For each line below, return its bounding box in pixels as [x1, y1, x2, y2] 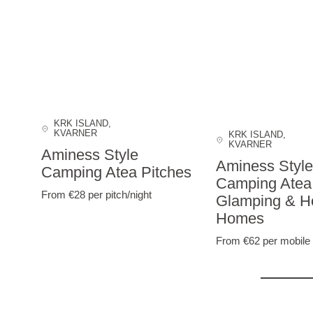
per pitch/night [87, 188, 152, 201]
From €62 [215, 234, 263, 247]
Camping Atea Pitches [41, 163, 191, 182]
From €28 [41, 188, 88, 201]
